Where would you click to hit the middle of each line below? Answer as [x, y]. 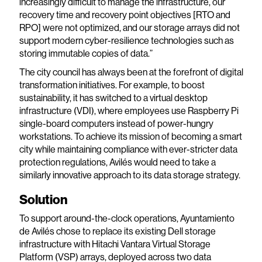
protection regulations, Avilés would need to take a [117, 162]
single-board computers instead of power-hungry [116, 124]
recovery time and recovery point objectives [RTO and [125, 15]
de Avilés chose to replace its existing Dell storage [117, 231]
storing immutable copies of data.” [86, 54]
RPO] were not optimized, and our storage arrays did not [129, 28]
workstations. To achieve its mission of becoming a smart [130, 137]
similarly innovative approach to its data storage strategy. [130, 175]
